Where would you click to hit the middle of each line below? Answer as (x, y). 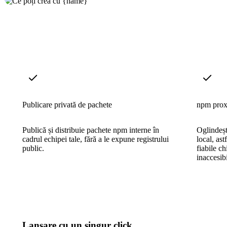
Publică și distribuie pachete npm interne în (91, 130)
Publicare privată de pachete (67, 104)
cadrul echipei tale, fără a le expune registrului (96, 139)
